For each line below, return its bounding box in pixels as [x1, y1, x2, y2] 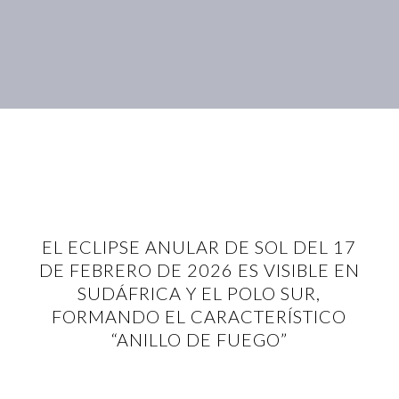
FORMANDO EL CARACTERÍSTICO [52, 305, 347, 327]
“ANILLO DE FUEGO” [110, 329, 288, 350]
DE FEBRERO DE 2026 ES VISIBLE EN [38, 259, 360, 281]
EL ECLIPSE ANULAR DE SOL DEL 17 [42, 236, 357, 257]
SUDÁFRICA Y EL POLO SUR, [77, 282, 322, 304]
